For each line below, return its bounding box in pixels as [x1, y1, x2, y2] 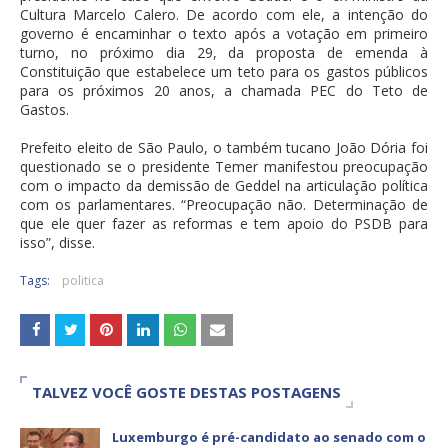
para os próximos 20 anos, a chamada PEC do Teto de [20, 81, 428, 101]
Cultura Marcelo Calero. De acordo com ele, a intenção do [20, 5, 428, 25]
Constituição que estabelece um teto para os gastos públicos [20, 62, 428, 82]
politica [62, 272, 104, 290]
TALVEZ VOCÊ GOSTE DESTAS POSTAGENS [32, 382, 341, 403]
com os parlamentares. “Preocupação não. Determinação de [20, 195, 428, 215]
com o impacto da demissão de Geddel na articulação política [20, 176, 428, 196]
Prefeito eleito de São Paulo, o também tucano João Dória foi [20, 138, 428, 158]
